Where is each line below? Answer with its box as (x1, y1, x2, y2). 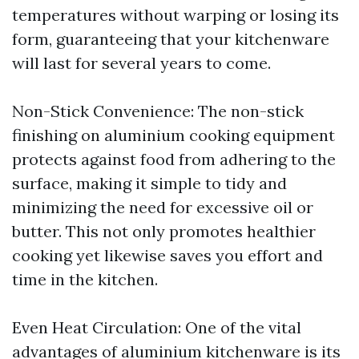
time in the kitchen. (12, 269, 158, 290)
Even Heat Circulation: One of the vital (12, 317, 301, 338)
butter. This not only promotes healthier (12, 221, 316, 242)
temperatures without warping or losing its (12, 5, 339, 26)
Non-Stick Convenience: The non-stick (12, 101, 304, 122)
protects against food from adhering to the (12, 149, 336, 170)
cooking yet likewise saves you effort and (12, 245, 323, 266)
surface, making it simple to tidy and (12, 173, 287, 194)
